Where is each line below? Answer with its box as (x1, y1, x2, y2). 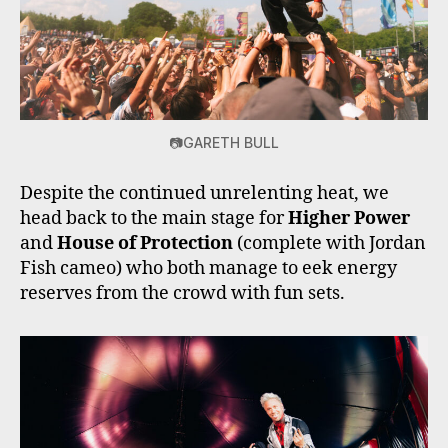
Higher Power (288, 207, 410, 231)
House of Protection (57, 232, 233, 256)
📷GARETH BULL (169, 134, 279, 152)
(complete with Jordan (233, 232, 426, 256)
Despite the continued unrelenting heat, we (20, 182, 389, 206)
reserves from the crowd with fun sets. (20, 282, 345, 306)
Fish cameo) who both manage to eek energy (20, 257, 397, 281)
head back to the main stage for (20, 207, 288, 231)
